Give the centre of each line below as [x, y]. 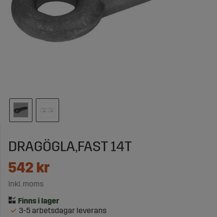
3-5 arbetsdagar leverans [63, 210]
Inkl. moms [26, 184]
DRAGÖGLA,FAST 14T [70, 146]
